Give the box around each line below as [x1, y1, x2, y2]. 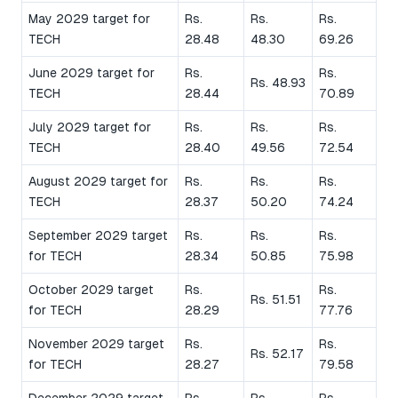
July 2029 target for [28, 119, 151, 134]
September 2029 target [28, 227, 168, 243]
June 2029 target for [28, 65, 155, 80]
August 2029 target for [28, 173, 168, 188]
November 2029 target [28, 336, 164, 351]
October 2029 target [28, 282, 154, 297]
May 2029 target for [28, 11, 150, 26]
